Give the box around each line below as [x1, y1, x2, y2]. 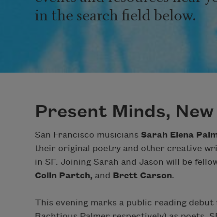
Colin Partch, [35, 170, 93, 180]
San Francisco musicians [35, 130, 141, 139]
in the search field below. [35, 2, 196, 25]
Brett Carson [113, 170, 172, 180]
